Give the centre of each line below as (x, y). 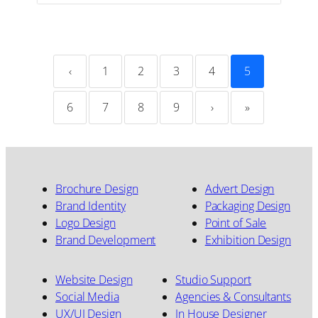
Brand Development (106, 240)
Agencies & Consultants (233, 297)
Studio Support (213, 280)
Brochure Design (97, 188)
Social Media (87, 297)
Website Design (94, 280)
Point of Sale (236, 223)
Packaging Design (248, 205)
